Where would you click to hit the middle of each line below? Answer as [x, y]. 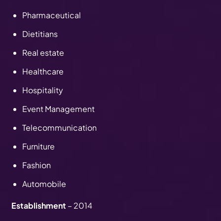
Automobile [45, 184]
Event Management [58, 109]
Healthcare [43, 71]
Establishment [39, 205]
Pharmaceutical [52, 15]
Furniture [38, 146]
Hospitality [43, 90]
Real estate [44, 52]
